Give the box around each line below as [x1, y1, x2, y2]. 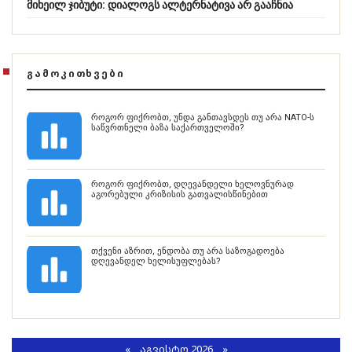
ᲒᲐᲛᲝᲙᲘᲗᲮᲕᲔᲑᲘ [27, 66, 126, 80]
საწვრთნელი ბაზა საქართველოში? [91, 122, 244, 133]
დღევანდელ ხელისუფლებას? [91, 255, 221, 266]
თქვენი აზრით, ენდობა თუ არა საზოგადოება [91, 245, 284, 256]
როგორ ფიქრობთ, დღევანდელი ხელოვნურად [91, 178, 294, 189]
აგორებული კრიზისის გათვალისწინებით [91, 189, 268, 200]
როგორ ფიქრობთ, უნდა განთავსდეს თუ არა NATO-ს [91, 112, 314, 123]
